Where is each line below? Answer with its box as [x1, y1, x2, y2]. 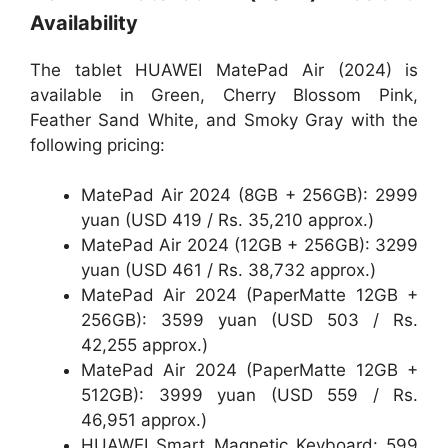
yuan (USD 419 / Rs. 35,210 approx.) [81, 210, 374, 231]
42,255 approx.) [81, 335, 208, 356]
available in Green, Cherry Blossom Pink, [30, 84, 418, 105]
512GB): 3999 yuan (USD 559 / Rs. [81, 385, 418, 406]
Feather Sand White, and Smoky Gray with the [30, 109, 418, 130]
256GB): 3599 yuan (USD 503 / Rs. [81, 310, 418, 331]
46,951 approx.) [81, 410, 207, 431]
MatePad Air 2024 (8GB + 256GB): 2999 [81, 185, 418, 206]
